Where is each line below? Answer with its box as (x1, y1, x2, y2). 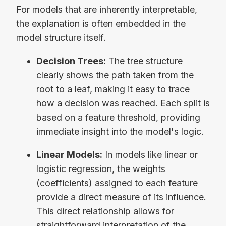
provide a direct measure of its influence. (36, 191, 206, 202)
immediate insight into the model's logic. (36, 126, 204, 137)
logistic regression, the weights (36, 163, 165, 174)
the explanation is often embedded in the (16, 18, 186, 29)
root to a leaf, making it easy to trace (36, 84, 190, 95)
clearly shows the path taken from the (36, 70, 194, 81)
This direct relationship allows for (36, 205, 174, 216)
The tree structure (106, 55, 183, 67)
